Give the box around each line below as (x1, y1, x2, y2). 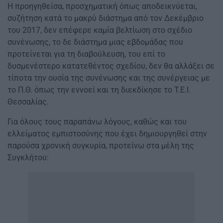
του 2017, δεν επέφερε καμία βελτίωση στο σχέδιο (7, 25, 192, 35)
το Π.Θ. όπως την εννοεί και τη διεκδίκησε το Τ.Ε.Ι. (7, 85, 191, 95)
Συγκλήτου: (7, 153, 49, 163)
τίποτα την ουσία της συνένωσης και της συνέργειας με (7, 73, 210, 83)
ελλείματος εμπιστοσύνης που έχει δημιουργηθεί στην (7, 129, 207, 139)
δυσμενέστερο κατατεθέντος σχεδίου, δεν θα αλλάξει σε (7, 61, 215, 71)
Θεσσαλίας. (7, 97, 49, 107)
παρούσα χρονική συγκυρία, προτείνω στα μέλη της (7, 141, 194, 151)
